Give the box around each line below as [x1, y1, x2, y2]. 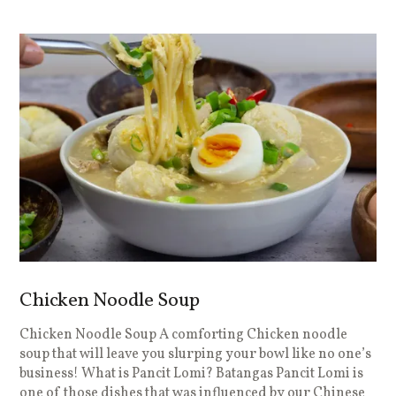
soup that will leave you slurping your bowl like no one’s [19, 345, 372, 365]
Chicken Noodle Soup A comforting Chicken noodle [19, 325, 348, 346]
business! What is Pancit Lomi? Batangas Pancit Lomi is [19, 364, 364, 385]
